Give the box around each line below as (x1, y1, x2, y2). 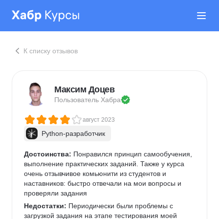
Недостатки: (24, 202, 66, 210)
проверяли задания (24, 189, 87, 197)
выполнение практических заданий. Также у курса (24, 160, 186, 168)
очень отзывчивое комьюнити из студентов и (24, 170, 168, 177)
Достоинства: (24, 150, 71, 158)
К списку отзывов (23, 47, 78, 55)
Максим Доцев (54, 85, 114, 94)
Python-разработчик (42, 130, 105, 137)
